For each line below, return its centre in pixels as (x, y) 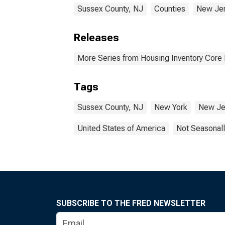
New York (171, 107)
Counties (170, 9)
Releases (96, 38)
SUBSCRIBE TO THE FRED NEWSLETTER (131, 203)
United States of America (121, 128)
